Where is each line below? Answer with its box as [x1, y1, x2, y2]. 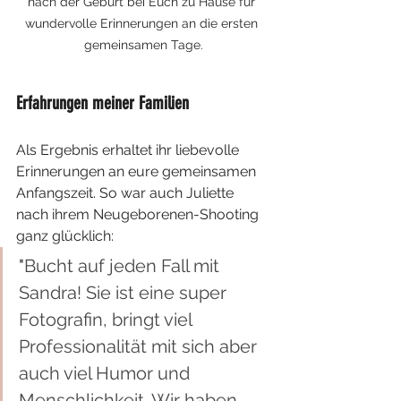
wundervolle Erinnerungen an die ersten [25, 15, 261, 30]
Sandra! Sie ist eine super [19, 281, 231, 303]
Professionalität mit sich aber [19, 335, 261, 357]
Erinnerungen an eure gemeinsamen [16, 162, 260, 180]
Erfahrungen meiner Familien [16, 91, 189, 114]
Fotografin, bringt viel [19, 308, 196, 330]
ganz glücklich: [16, 226, 117, 244]
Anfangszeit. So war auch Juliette [16, 183, 237, 201]
